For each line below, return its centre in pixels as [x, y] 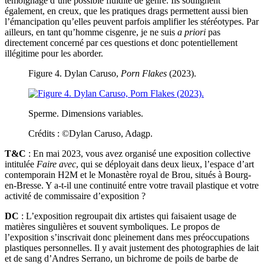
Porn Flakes [144, 74]
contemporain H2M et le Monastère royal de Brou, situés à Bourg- [128, 175]
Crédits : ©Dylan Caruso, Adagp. [90, 134]
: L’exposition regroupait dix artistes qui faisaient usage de [128, 216]
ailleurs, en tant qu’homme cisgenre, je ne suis [91, 32]
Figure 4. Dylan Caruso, [75, 74]
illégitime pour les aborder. [54, 54]
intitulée [21, 164]
